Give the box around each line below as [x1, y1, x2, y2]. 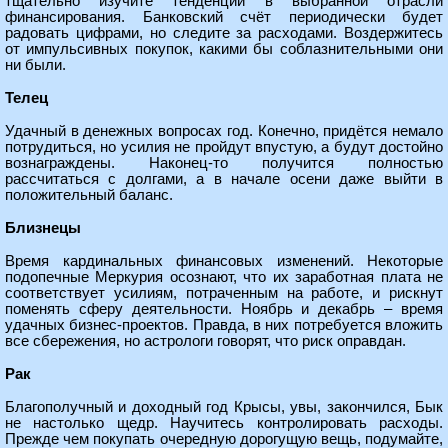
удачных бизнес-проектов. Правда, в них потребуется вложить [5, 317, 443, 333]
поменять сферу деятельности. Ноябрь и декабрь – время [5, 301, 443, 317]
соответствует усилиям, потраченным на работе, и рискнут [5, 285, 443, 301]
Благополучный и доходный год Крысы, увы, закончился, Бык [5, 399, 443, 415]
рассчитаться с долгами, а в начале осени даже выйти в [5, 171, 443, 187]
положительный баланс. [5, 187, 173, 203]
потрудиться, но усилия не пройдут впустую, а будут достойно [5, 139, 443, 155]
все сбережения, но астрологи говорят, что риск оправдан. [5, 333, 406, 349]
